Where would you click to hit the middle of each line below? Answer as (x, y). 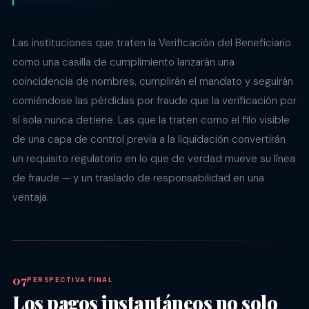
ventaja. (31, 197)
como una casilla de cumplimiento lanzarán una (123, 62)
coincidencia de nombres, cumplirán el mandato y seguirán (153, 81)
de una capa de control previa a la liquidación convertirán (149, 139)
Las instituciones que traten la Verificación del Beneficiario (152, 42)
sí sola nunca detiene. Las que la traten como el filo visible (151, 120)
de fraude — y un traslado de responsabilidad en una (138, 178)
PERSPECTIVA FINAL (70, 280)
